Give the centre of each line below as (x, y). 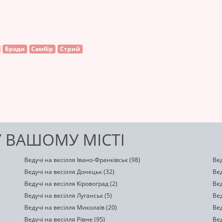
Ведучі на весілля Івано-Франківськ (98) (82, 160)
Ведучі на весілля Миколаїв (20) (71, 207)
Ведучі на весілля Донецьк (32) (69, 172)
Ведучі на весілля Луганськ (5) (68, 195)
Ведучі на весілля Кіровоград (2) (71, 184)
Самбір (42, 49)
